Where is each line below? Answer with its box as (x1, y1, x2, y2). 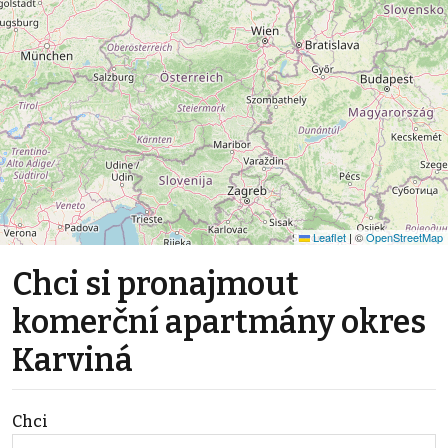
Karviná (12, 341, 133, 380)
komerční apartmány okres (12, 303, 426, 342)
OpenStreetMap (366, 229, 443, 246)
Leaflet (310, 229, 346, 246)
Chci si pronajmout (12, 265, 299, 304)
